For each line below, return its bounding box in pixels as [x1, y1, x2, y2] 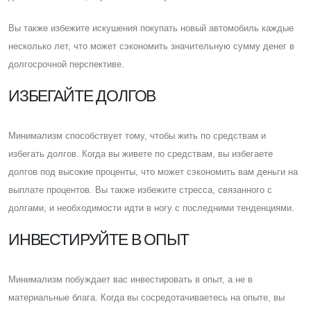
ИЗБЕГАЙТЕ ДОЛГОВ [8, 86, 156, 105]
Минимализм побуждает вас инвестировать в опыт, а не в [8, 274, 253, 285]
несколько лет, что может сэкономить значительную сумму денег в [8, 40, 294, 51]
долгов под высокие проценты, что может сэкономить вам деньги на [8, 166, 298, 177]
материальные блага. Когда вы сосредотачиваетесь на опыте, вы [8, 292, 285, 303]
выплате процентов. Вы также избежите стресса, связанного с [8, 184, 272, 195]
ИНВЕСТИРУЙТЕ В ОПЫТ [8, 230, 189, 249]
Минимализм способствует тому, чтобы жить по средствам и [8, 130, 266, 141]
